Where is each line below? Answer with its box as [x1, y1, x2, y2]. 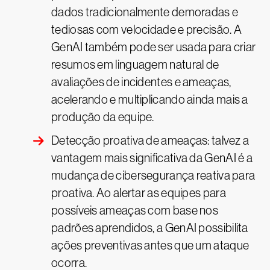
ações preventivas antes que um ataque [51, 239, 250, 253]
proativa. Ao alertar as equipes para [51, 186, 226, 200]
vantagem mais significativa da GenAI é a [51, 151, 253, 165]
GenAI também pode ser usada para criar [51, 40, 256, 54]
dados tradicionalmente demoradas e [51, 5, 239, 19]
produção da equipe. [51, 110, 154, 124]
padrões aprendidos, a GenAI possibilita [51, 221, 248, 235]
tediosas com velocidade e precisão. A [51, 23, 242, 37]
